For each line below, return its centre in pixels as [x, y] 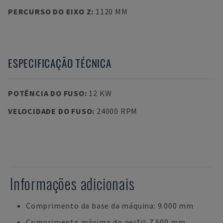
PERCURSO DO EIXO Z [50, 11]
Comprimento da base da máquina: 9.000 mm [110, 206]
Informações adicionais [72, 183]
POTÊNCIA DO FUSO [46, 93]
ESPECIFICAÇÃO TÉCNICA [60, 63]
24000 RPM [117, 111]
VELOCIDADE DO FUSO [50, 111]
